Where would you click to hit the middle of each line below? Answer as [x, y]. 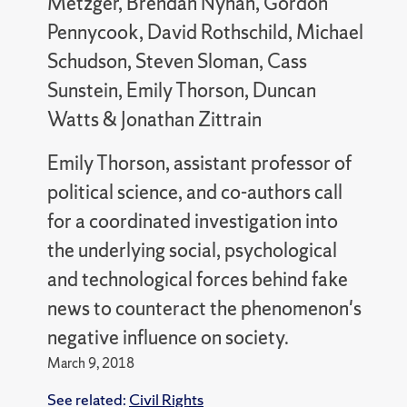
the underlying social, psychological [192, 250]
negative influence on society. [168, 337]
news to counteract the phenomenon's [204, 308]
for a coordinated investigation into [192, 221]
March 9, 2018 [90, 362]
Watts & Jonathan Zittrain [154, 119]
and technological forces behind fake [197, 279]
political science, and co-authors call [194, 192]
